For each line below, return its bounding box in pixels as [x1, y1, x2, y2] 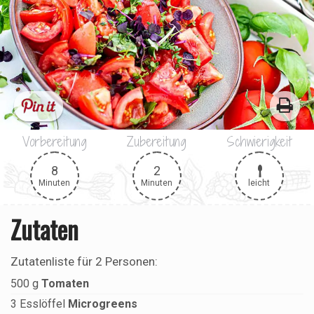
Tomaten [41, 277, 89, 291]
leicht [248, 177, 271, 188]
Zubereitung [127, 132, 187, 151]
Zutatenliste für [11, 254, 95, 269]
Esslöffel [20, 297, 65, 311]
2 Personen [95, 254, 155, 269]
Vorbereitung [22, 132, 87, 151]
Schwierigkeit [226, 132, 292, 151]
